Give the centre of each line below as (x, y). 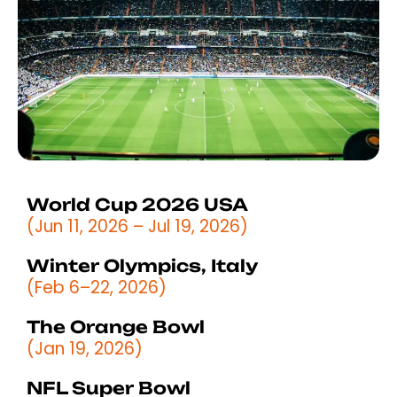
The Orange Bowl (116, 327)
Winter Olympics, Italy (142, 265)
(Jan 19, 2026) (85, 348)
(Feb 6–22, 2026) (97, 287)
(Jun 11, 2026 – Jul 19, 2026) (137, 226)
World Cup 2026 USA (137, 204)
